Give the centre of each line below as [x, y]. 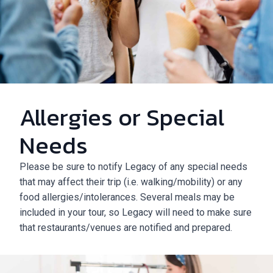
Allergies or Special [122, 117]
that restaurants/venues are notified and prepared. [126, 228]
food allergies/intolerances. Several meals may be [127, 197]
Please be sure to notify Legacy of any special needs [133, 167]
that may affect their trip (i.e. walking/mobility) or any [131, 182]
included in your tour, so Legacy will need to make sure [136, 212]
